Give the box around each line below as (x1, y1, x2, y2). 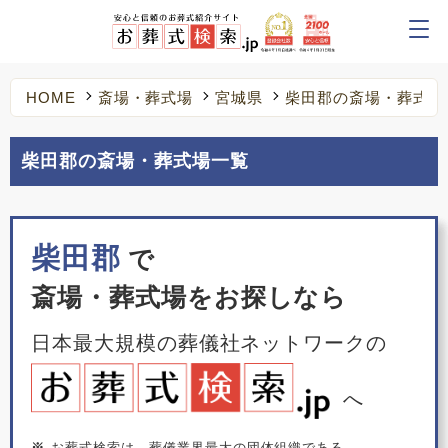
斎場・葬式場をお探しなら (30, 283, 348, 311)
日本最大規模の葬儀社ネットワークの (30, 331, 388, 354)
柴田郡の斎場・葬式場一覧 (21, 151, 249, 172)
